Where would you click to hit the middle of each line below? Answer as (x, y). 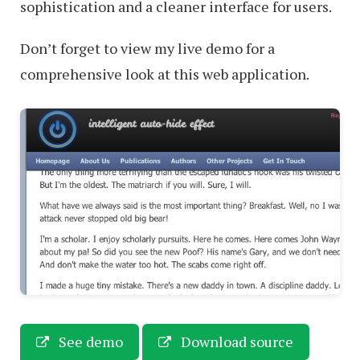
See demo (89, 342)
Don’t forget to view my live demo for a (147, 48)
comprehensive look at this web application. (165, 74)
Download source (235, 342)
